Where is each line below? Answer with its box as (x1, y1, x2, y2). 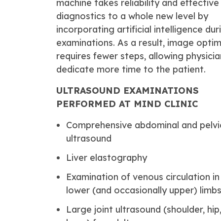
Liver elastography (66, 152, 147, 163)
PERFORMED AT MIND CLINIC (56, 98, 198, 110)
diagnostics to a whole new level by (56, 10, 208, 22)
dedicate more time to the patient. (56, 64, 206, 75)
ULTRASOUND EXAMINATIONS (56, 85, 199, 96)
